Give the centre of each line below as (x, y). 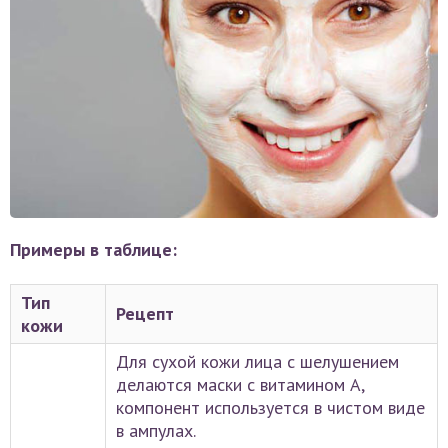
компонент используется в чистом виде (270, 407)
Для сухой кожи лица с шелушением (257, 361)
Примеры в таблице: (93, 249)
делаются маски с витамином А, (240, 384)
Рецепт (145, 313)
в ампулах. (156, 430)
